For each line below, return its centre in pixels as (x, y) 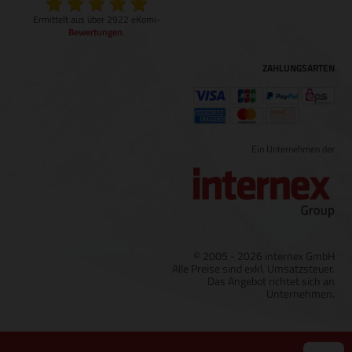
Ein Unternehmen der (293, 149)
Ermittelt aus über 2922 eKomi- (97, 20)
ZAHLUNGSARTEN (299, 68)
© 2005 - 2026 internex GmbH (264, 255)
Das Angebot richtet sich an (271, 280)
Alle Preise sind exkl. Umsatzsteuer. (253, 268)
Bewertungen (95, 32)
